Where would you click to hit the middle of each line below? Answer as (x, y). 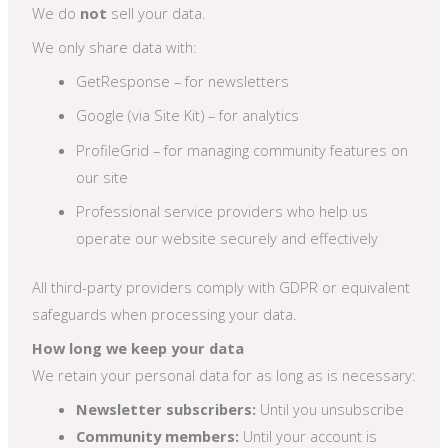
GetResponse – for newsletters (183, 81)
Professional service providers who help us (222, 210)
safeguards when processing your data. (164, 313)
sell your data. (156, 12)
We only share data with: (114, 46)
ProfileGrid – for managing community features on (242, 149)
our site (102, 176)
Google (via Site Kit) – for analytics (188, 115)
